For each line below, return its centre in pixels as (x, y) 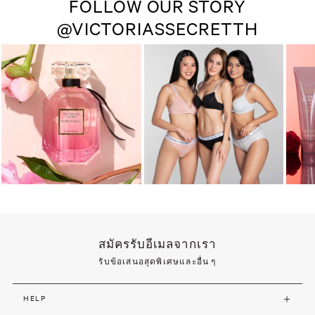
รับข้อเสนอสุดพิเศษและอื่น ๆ (157, 262)
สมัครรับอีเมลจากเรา (157, 244)
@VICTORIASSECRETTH (157, 29)
